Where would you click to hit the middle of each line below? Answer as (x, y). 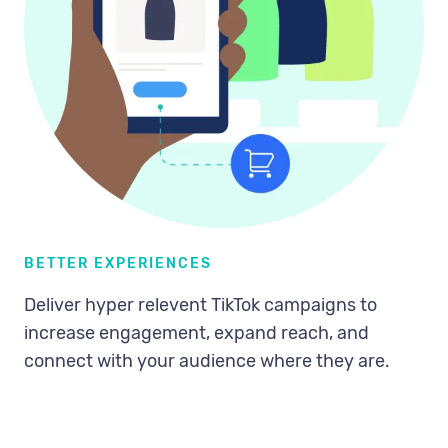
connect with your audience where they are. (207, 361)
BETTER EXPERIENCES (118, 264)
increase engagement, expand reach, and (196, 333)
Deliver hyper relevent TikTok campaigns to (200, 305)
